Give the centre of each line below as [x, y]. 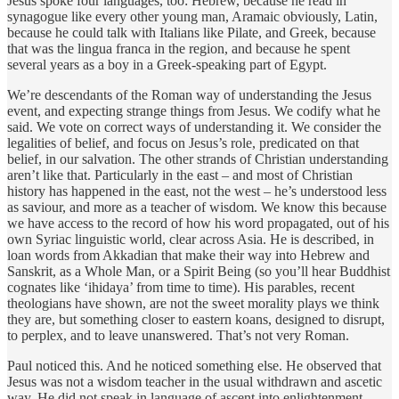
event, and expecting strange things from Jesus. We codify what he [194, 110]
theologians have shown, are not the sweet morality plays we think [193, 303]
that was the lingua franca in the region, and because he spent [179, 48]
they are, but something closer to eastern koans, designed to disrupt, [196, 319]
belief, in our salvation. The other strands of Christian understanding [198, 159]
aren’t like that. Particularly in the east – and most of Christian [180, 175]
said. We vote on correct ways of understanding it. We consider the [194, 126]
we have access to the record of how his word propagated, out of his [198, 223]
